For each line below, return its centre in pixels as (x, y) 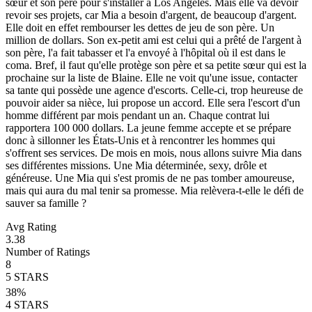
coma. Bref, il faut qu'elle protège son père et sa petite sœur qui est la (156, 65)
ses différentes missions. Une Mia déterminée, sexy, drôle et (136, 165)
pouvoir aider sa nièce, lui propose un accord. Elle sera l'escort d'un (153, 102)
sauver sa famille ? (46, 203)
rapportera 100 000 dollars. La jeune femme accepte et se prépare (148, 127)
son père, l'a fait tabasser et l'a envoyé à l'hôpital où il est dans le (146, 52)
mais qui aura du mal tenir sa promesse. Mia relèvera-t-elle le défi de (155, 190)
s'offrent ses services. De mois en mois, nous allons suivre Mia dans (154, 153)
